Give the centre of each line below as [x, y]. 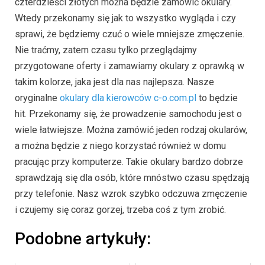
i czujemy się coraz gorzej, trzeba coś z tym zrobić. [120, 210]
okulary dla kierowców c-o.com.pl [128, 98]
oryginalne [37, 98]
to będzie [217, 98]
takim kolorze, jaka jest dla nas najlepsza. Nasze [114, 82]
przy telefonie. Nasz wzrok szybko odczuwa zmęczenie [131, 194]
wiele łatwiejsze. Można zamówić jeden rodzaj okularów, [131, 130]
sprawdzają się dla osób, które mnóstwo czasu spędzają [132, 178]
